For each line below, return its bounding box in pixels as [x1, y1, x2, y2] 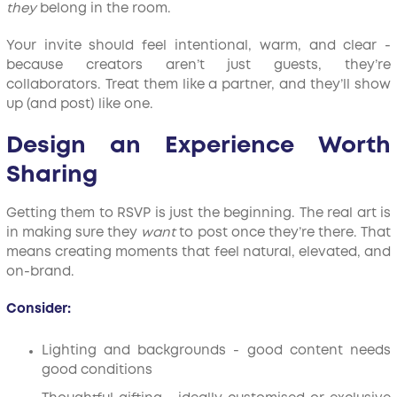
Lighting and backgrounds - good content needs [41, 345, 392, 357]
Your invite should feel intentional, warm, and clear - [5, 40, 392, 52]
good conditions [41, 364, 152, 377]
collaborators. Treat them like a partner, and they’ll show [5, 79, 392, 91]
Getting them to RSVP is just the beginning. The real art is [5, 207, 392, 220]
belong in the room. [35, 3, 171, 15]
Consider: [5, 303, 71, 315]
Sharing [5, 165, 97, 186]
